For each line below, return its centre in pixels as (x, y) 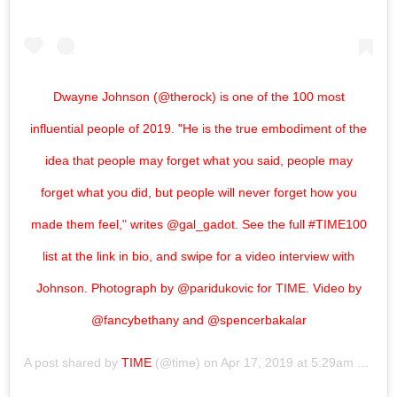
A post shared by (73, 362)
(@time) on (186, 362)
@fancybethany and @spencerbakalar (198, 319)
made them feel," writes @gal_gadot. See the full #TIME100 (198, 224)
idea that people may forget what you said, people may (198, 160)
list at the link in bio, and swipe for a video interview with (198, 256)
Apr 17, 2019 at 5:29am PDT (289, 362)
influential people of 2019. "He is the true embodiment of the (198, 128)
